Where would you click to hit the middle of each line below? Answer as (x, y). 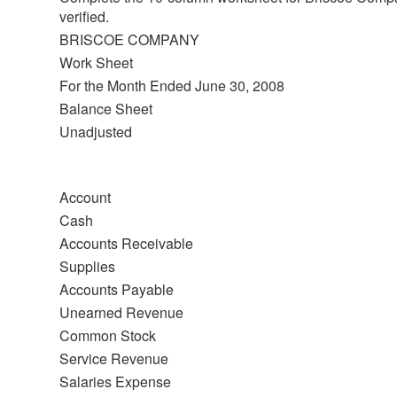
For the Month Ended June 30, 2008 (172, 85)
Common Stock (108, 335)
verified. (84, 16)
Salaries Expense (115, 381)
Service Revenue (114, 358)
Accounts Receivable (126, 243)
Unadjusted (96, 131)
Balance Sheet (106, 108)
